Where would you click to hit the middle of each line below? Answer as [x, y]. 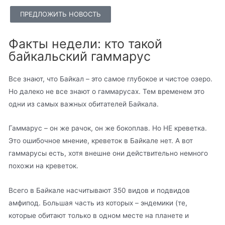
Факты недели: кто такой [86, 43]
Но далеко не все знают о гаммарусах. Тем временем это [107, 91]
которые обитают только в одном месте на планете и [99, 216]
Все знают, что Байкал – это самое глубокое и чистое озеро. [111, 79]
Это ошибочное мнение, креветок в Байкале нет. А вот [101, 141]
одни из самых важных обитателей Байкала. [84, 104]
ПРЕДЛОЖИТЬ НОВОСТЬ [61, 14]
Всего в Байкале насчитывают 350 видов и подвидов [99, 191]
